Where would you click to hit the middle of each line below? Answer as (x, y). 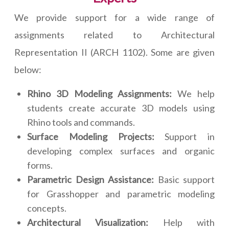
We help (193, 94)
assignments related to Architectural (114, 35)
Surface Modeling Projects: (91, 137)
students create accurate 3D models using (121, 108)
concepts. (47, 208)
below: (28, 70)
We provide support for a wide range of (114, 18)
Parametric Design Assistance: (90, 180)
